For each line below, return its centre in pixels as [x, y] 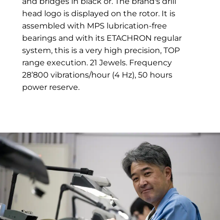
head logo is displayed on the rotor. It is [98, 14]
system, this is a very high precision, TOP [101, 51]
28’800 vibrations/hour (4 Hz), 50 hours [97, 75]
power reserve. [51, 87]
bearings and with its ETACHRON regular [102, 38]
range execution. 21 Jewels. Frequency [97, 63]
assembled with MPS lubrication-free [94, 26]
